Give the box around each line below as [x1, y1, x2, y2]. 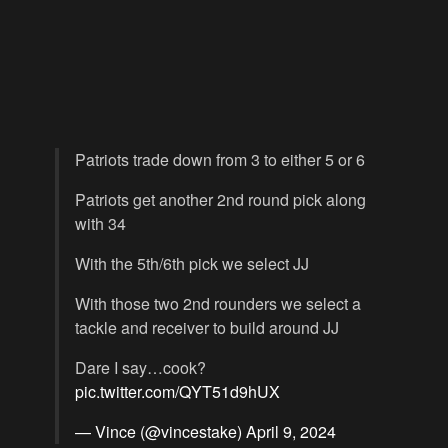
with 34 [75, 211, 126, 235]
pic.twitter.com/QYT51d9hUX [75, 379, 280, 403]
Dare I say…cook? [75, 355, 206, 379]
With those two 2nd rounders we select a [75, 291, 361, 315]
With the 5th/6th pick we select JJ [75, 251, 309, 275]
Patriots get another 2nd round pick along [75, 187, 366, 211]
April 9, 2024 [246, 419, 336, 443]
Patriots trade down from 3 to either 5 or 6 [75, 147, 365, 171]
